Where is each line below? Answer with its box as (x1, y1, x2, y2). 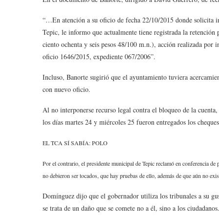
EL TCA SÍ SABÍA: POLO (43, 139, 108, 147)
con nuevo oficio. (43, 85, 90, 94)
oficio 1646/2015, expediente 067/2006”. (43, 52, 155, 61)
